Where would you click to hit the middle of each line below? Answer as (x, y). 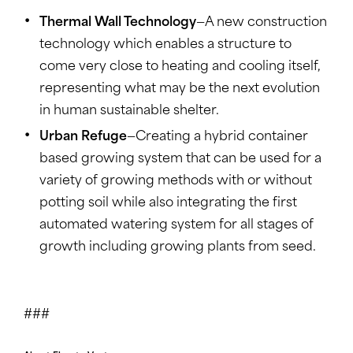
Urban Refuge (83, 137)
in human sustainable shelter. (129, 111)
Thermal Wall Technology (118, 23)
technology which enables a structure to (165, 45)
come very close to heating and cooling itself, (180, 67)
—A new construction (262, 23)
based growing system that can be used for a (180, 160)
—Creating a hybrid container (217, 137)
